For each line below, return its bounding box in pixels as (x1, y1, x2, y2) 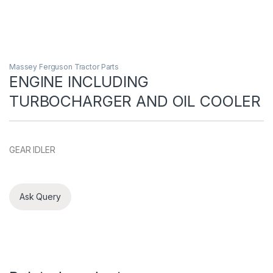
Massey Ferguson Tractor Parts (9, 62, 119, 71)
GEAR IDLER (9, 144, 55, 155)
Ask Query (19, 191, 61, 202)
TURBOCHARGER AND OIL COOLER (9, 91, 261, 110)
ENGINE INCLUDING (9, 72, 149, 91)
